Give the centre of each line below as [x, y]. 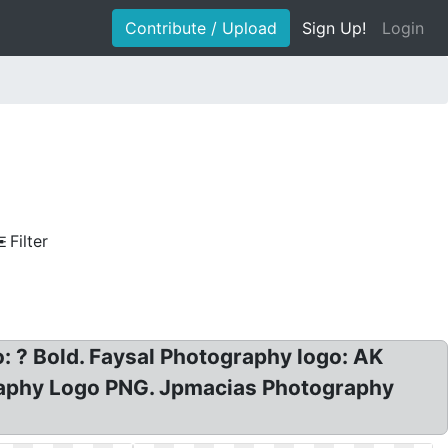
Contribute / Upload [201, 28]
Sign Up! [334, 28]
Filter [29, 241]
